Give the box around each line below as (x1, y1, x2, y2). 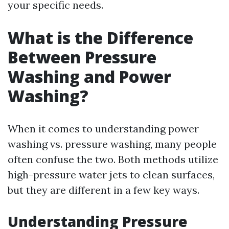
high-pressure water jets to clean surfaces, (8, 168, 215, 181)
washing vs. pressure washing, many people (8, 138, 217, 150)
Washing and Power (8, 65, 171, 87)
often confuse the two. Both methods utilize (8, 153, 218, 166)
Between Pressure (8, 46, 156, 68)
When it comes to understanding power (8, 122, 199, 135)
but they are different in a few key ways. (8, 184, 199, 196)
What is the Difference (8, 27, 193, 49)
